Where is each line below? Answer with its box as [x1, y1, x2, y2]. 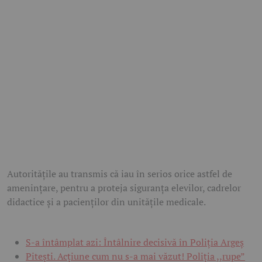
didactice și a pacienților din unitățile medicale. [7, 195, 206, 209]
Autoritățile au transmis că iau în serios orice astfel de [7, 167, 232, 181]
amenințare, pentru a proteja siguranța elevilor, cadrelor [7, 181, 241, 195]
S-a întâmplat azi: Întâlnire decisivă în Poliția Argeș [26, 236, 244, 249]
